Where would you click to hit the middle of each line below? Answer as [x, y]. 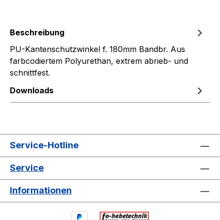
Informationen [41, 191]
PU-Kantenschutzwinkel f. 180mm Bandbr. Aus [97, 49]
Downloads [32, 91]
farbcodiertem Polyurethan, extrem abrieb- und [99, 61]
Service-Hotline [44, 145]
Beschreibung [37, 33]
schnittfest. [30, 73]
